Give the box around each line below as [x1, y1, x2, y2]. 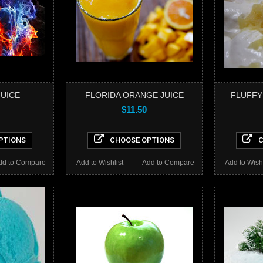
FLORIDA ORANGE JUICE [85, 90, 184, 100]
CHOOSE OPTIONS [110, 135, 174, 144]
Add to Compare [141, 158, 194, 167]
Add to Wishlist [76, 158, 123, 167]
